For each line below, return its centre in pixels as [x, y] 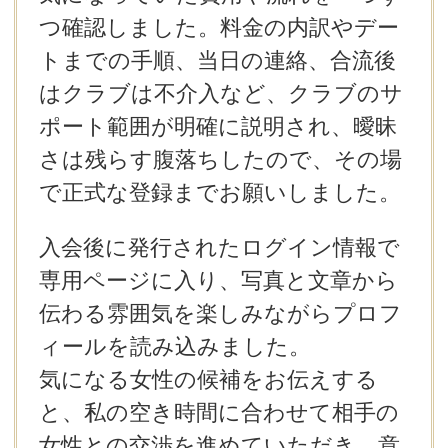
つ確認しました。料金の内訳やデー [218, 27]
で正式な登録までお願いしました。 [219, 192]
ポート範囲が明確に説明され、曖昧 [217, 126]
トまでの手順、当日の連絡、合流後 [217, 60]
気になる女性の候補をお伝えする [208, 380]
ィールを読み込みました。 [174, 347]
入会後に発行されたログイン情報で [219, 248]
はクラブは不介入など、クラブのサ [220, 93]
